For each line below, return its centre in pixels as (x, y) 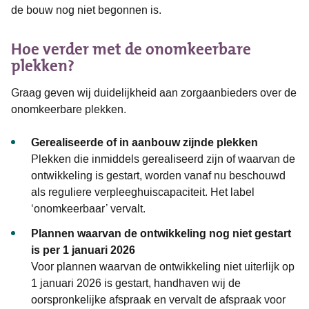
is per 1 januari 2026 (83, 250)
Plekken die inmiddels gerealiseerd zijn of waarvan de (163, 159)
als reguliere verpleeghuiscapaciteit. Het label (142, 192)
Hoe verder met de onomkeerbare (131, 49)
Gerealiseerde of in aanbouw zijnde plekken (144, 142)
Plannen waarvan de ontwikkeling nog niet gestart (161, 233)
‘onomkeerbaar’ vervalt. (89, 208)
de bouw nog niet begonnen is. (88, 10)
